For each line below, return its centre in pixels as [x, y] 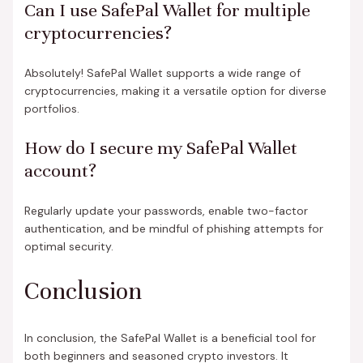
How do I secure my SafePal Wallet [160, 147]
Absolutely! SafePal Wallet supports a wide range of [162, 73]
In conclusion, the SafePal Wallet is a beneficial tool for [170, 337]
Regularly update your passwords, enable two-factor [166, 210]
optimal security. [68, 246]
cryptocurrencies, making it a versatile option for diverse [175, 90]
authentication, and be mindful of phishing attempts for [173, 228]
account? [60, 170]
